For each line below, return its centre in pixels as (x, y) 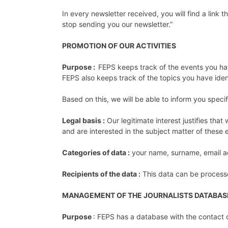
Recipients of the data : (101, 174)
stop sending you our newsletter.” (117, 24)
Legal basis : (83, 120)
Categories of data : (96, 152)
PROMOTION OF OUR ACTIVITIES (119, 45)
